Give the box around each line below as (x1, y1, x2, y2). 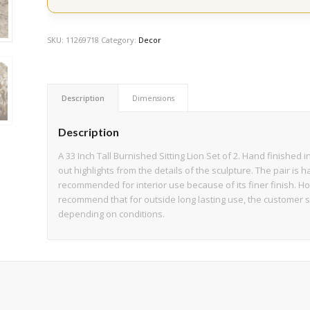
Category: (101, 35, 139, 46)
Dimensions (132, 93, 175, 104)
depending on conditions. (58, 208, 165, 221)
